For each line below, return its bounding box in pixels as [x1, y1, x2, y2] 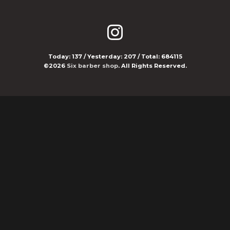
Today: [48, 53, 72, 60]
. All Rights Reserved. [118, 62, 187, 69]
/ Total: [136, 53, 161, 60]
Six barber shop [66, 62, 118, 69]
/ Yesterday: [82, 53, 124, 60]
